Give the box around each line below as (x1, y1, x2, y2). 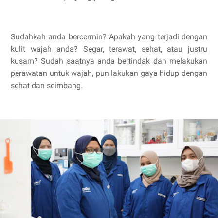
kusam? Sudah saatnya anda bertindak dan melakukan (11, 56, 207, 66)
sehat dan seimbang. (11, 81, 83, 90)
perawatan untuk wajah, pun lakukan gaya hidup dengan (11, 69, 207, 78)
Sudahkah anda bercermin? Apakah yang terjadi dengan (11, 32, 207, 41)
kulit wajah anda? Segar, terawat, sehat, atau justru (11, 44, 207, 54)
